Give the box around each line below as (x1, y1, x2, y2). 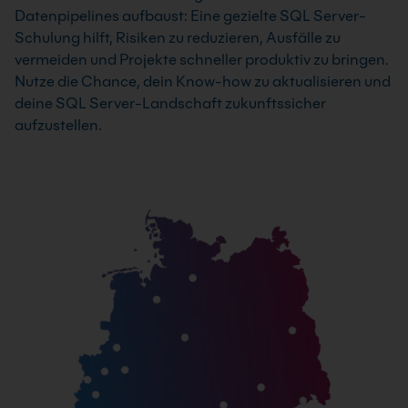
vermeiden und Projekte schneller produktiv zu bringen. (15, 50, 389, 68)
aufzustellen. (15, 116, 102, 134)
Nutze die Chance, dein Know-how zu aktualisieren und (15, 72, 391, 90)
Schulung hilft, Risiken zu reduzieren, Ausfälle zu (15, 28, 341, 46)
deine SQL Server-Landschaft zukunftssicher (15, 94, 326, 112)
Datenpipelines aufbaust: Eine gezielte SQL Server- (15, 6, 366, 25)
